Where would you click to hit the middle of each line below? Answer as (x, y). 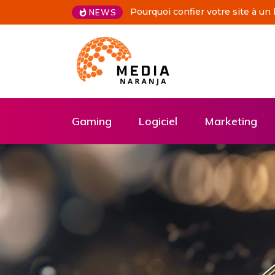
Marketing (231, 121)
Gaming (92, 121)
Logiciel (158, 121)
